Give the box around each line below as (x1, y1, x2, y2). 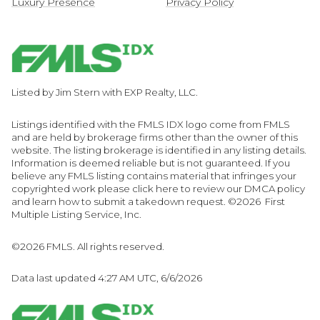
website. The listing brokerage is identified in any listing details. (11, 144, 306, 156)
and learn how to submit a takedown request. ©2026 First (11, 196, 285, 208)
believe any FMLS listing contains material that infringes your (11, 170, 296, 182)
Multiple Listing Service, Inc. (11, 209, 141, 221)
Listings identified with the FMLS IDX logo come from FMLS (11, 119, 290, 131)
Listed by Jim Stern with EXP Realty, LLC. (11, 86, 198, 99)
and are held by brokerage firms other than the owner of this (11, 131, 298, 144)
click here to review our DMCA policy (132, 183, 305, 195)
